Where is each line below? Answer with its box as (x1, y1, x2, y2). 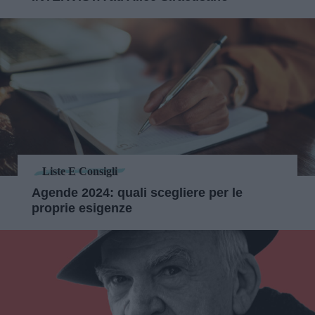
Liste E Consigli (42, 165, 117, 178)
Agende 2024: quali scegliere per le (32, 185, 243, 200)
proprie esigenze (32, 200, 132, 215)
